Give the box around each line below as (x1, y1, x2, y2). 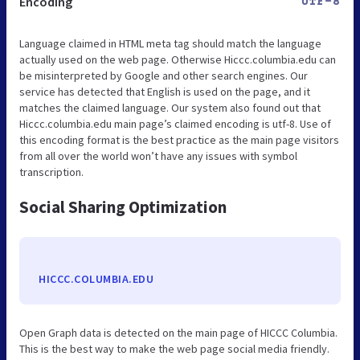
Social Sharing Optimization (19, 195, 227, 218)
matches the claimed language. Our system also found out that (19, 100, 321, 115)
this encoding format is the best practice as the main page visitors (19, 132, 339, 147)
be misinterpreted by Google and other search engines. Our (19, 67, 308, 83)
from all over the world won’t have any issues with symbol (19, 148, 297, 163)
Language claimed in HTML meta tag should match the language (19, 35, 321, 51)
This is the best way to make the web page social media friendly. (19, 341, 329, 356)
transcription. (19, 164, 84, 179)
